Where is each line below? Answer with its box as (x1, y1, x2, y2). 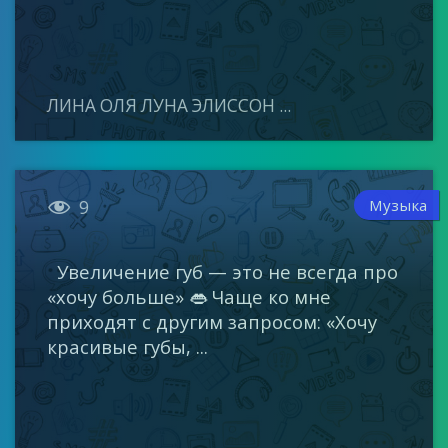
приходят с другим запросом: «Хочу (47, 309, 378, 335)
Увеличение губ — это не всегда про (47, 259, 399, 285)
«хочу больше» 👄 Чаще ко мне (47, 284, 332, 310)
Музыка (369, 194, 428, 215)
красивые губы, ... (47, 334, 209, 360)
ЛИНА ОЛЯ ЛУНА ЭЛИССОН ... (47, 94, 292, 118)
